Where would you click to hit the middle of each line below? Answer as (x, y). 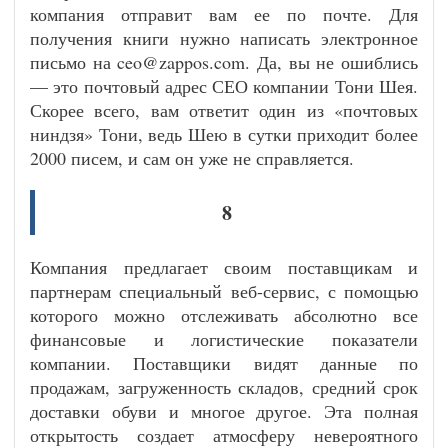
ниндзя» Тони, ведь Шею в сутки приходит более (224, 134)
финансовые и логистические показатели (224, 339)
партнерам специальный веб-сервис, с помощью (224, 291)
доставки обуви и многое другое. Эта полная (224, 411)
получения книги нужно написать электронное (224, 38)
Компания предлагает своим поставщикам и (224, 267)
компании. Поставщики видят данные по (224, 363)
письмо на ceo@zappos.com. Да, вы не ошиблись (224, 62)
